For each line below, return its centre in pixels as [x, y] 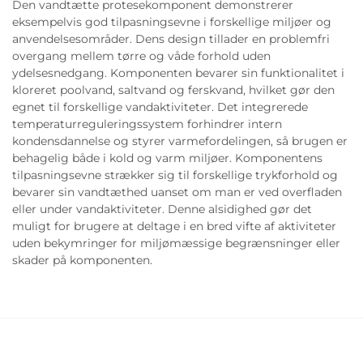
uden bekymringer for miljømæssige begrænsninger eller [176, 243]
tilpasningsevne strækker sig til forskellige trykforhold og [175, 175]
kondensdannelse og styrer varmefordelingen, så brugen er [180, 141]
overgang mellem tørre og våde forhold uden [141, 56]
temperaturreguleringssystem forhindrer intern [147, 124]
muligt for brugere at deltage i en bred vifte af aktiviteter [174, 226]
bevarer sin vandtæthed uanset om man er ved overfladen [177, 192]
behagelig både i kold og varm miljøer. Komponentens [167, 158]
